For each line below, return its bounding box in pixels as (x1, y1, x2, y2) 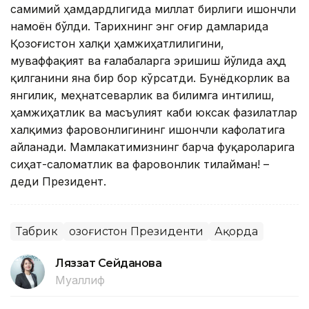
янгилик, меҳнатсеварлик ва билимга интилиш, (10, 88, 275, 102)
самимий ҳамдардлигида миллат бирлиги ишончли (10, 1, 296, 16)
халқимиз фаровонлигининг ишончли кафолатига (10, 122, 285, 137)
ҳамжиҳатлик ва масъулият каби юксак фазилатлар (10, 105, 297, 119)
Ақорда (215, 224, 258, 238)
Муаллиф (55, 272, 105, 287)
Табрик (16, 224, 58, 238)
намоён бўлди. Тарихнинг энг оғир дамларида (10, 19, 268, 33)
